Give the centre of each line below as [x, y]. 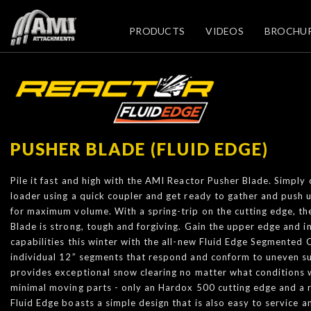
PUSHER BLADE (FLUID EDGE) [140, 149]
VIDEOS [225, 31]
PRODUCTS [157, 31]
